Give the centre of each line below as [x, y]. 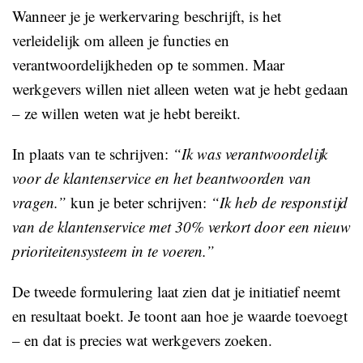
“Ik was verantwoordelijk [250, 154]
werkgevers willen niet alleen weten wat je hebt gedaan [180, 89]
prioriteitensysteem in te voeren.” [113, 251]
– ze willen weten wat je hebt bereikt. [126, 113]
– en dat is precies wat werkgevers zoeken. [142, 340]
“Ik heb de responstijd [279, 202]
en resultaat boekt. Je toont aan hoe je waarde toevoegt [180, 316]
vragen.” [39, 202]
